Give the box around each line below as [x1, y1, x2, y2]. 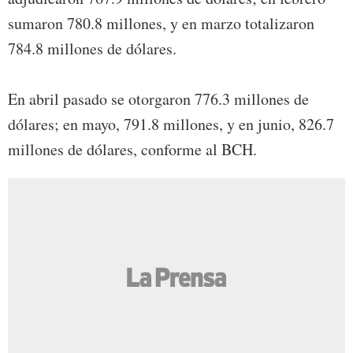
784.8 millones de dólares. [8, 37, 176, 59]
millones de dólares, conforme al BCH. [8, 138, 257, 160]
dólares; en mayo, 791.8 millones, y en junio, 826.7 [8, 113, 334, 135]
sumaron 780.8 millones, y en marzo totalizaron [8, 12, 314, 34]
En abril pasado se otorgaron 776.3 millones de [8, 87, 309, 110]
